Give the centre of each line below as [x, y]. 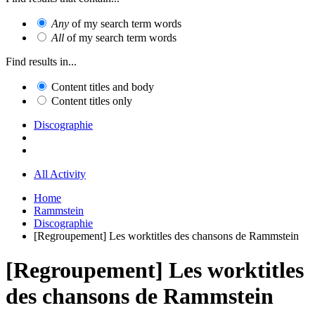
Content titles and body [103, 86]
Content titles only [92, 101]
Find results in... [41, 61]
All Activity [60, 174]
